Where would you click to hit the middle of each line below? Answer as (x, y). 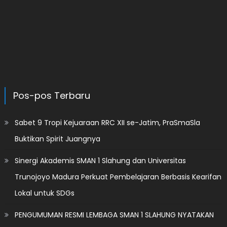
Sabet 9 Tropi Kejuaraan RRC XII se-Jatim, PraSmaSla (107, 122)
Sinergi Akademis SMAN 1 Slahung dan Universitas (100, 160)
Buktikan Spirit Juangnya (57, 139)
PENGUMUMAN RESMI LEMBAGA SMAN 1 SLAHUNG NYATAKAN (114, 215)
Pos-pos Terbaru (51, 95)
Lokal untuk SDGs (44, 193)
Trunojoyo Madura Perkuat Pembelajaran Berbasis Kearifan (118, 177)
